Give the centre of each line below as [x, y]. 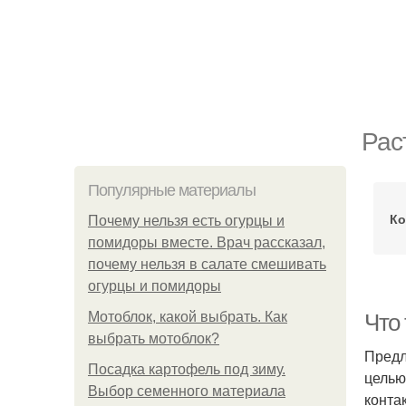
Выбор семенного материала [187, 391]
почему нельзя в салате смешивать [207, 264]
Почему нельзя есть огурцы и [186, 221]
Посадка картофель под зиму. [187, 369]
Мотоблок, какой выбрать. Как [188, 317]
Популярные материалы [172, 190]
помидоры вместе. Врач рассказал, [207, 242]
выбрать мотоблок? [154, 338]
